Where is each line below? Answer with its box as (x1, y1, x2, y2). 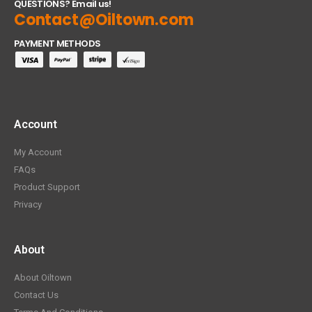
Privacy (14, 198, 42, 210)
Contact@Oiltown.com (14, 9, 194, 31)
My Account (14, 146, 62, 157)
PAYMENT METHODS (14, 37, 101, 51)
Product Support (14, 181, 80, 192)
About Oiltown (14, 272, 72, 283)
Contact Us (14, 289, 58, 300)
